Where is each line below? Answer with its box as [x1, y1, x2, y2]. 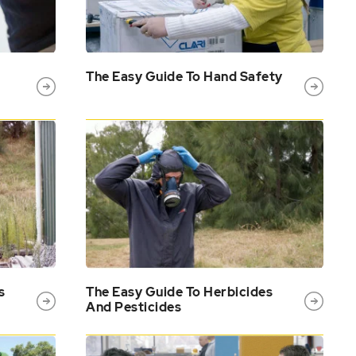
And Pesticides [86, 298, 182, 315]
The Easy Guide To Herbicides [86, 283, 273, 300]
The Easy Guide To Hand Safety [86, 68, 283, 86]
